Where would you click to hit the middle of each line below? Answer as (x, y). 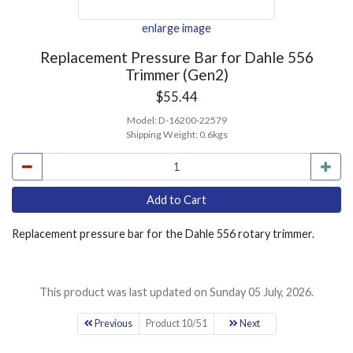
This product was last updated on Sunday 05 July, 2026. (176, 292)
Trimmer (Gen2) (176, 74)
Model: (142, 120)
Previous (112, 323)
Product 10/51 (176, 323)
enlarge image (176, 28)
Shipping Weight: (162, 134)
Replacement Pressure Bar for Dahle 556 (176, 57)
